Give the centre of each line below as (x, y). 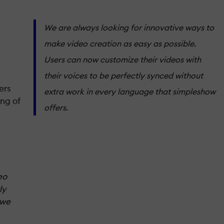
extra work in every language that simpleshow (130, 91)
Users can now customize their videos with (122, 59)
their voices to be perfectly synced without (123, 75)
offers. (56, 107)
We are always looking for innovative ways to (129, 27)
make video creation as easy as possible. (120, 43)
